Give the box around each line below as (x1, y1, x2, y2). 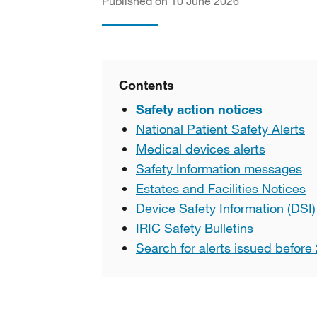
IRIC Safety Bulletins (136, 220, 253, 236)
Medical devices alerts (136, 141, 265, 156)
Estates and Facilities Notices (136, 180, 306, 196)
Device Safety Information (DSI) (136, 200, 316, 216)
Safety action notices (136, 101, 263, 117)
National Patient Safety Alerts (136, 121, 305, 137)
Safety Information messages (136, 161, 302, 176)
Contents (119, 77, 174, 93)
